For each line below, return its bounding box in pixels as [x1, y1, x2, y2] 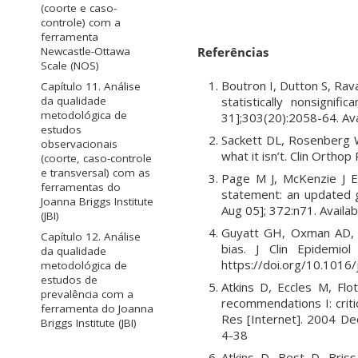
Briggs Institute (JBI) [41, 316, 137, 331]
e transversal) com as [41, 165, 150, 181]
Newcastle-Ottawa [41, 44, 130, 59]
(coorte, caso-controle [41, 151, 152, 166]
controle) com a [41, 15, 121, 30]
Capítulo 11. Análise [41, 79, 141, 94]
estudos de [41, 272, 97, 288]
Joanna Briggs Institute [41, 194, 153, 209]
